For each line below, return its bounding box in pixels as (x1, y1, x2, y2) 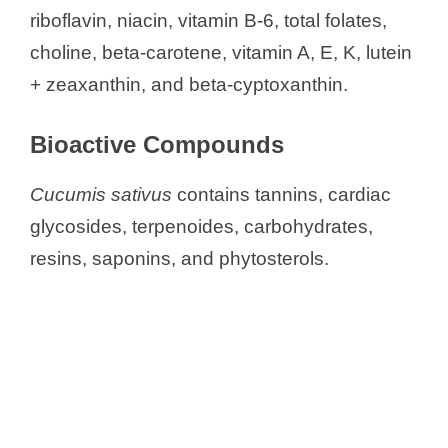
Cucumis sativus (30, 183, 172, 205)
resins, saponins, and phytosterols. (30, 247, 329, 269)
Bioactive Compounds (30, 130, 284, 158)
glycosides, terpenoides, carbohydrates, (30, 215, 373, 237)
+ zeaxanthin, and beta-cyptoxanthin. (30, 73, 348, 95)
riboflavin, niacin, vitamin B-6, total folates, (30, 9, 387, 31)
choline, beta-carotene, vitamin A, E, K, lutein (30, 41, 412, 63)
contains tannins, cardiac (172, 183, 391, 205)
